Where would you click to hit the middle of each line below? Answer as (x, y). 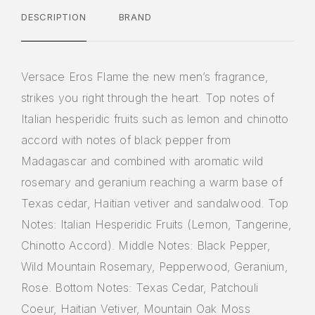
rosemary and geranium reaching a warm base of (152, 182)
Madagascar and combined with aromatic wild (142, 161)
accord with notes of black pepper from (126, 140)
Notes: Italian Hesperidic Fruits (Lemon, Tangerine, (156, 225)
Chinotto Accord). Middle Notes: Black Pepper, (146, 246)
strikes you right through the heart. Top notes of (148, 98)
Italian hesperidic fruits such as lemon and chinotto (155, 119)
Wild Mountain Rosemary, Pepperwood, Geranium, (154, 267)
